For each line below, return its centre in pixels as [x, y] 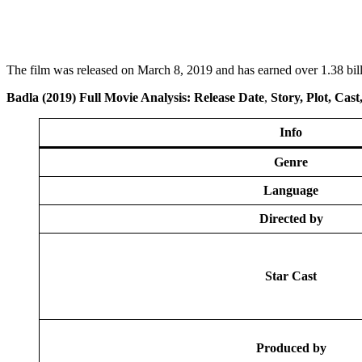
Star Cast [291, 276]
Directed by [291, 218]
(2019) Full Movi [87, 97]
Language [291, 190]
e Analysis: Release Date [198, 97]
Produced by [291, 347]
